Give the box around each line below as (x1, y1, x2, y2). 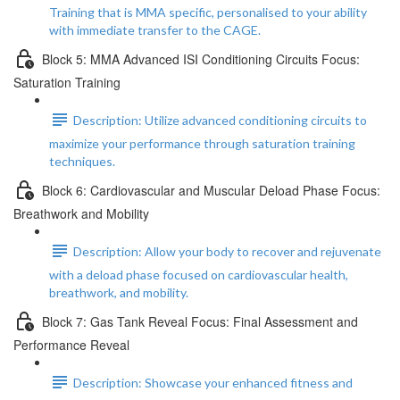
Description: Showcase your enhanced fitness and (73, 375, 353, 391)
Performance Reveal (13, 336, 129, 354)
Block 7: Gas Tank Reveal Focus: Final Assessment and (42, 312, 358, 330)
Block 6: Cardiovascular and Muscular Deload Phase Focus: (42, 180, 380, 199)
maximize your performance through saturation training (49, 136, 355, 151)
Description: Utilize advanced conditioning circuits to (73, 112, 367, 129)
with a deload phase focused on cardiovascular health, (49, 267, 348, 282)
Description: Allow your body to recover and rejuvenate (73, 244, 381, 260)
